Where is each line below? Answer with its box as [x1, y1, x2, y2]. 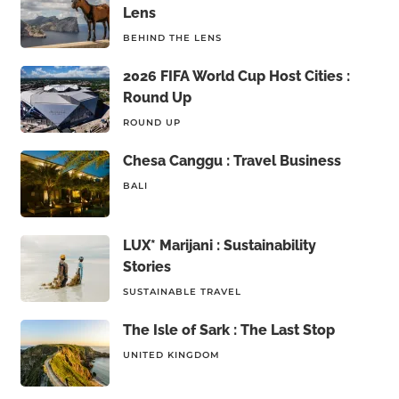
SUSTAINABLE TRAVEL [122, 286, 241, 297]
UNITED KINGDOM [122, 349, 220, 361]
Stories [122, 258, 171, 275]
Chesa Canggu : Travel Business [122, 152, 341, 169]
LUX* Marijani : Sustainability [122, 237, 316, 254]
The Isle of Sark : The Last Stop [122, 322, 335, 338]
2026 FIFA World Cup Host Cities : [122, 68, 350, 85]
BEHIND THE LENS [122, 32, 222, 44]
